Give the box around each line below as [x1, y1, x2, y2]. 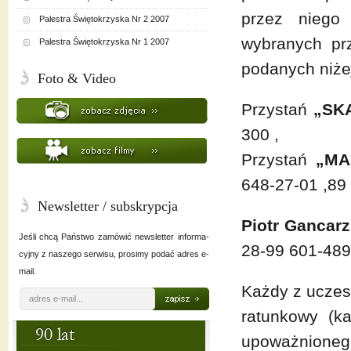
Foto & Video [37, 71, 116, 86]
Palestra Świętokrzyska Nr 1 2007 [38, 37, 169, 46]
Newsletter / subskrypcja [37, 198, 178, 214]
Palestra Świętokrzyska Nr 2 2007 [38, 14, 169, 24]
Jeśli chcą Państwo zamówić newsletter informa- [18, 232, 209, 241]
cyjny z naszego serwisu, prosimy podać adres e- [18, 249, 209, 259]
